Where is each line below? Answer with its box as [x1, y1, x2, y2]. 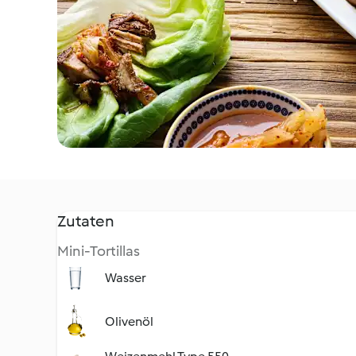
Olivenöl [105, 314, 153, 329]
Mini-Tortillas [57, 242, 140, 260]
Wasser [105, 270, 146, 285]
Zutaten [57, 211, 114, 230]
